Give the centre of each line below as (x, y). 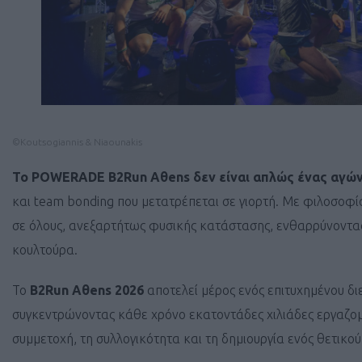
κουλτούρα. (45, 249)
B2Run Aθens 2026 (87, 290)
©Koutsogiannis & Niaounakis (77, 141)
